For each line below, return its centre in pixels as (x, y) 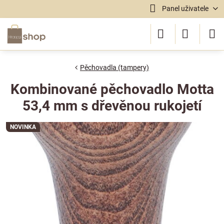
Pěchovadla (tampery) (114, 67)
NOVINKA (23, 127)
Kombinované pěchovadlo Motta (112, 89)
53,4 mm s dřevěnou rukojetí (112, 106)
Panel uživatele (185, 8)
